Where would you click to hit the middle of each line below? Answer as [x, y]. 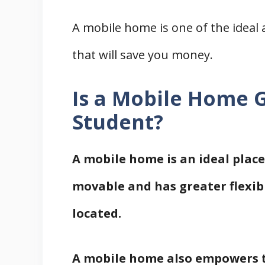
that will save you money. [143, 54]
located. [97, 213]
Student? [118, 122]
